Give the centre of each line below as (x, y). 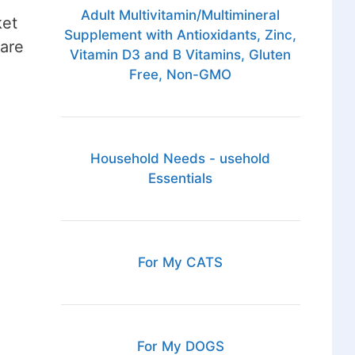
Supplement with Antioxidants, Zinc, (181, 35)
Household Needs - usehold (181, 159)
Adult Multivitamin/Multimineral (181, 15)
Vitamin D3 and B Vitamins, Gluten (181, 55)
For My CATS (181, 263)
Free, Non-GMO (181, 75)
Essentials (181, 179)
